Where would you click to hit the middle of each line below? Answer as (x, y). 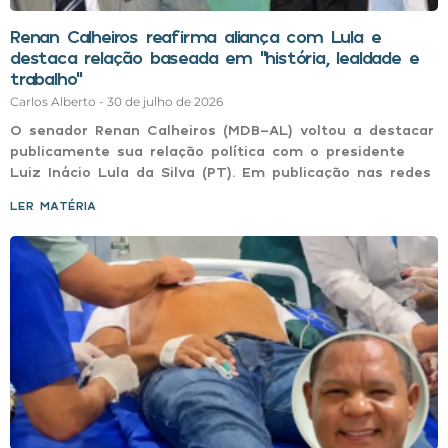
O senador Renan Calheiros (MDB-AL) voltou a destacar (222, 129)
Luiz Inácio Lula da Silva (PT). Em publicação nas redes (220, 171)
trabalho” (46, 77)
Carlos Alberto (54, 101)
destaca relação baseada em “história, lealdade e (214, 56)
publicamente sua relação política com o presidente (207, 150)
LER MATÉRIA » (59, 205)
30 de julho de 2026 (165, 101)
